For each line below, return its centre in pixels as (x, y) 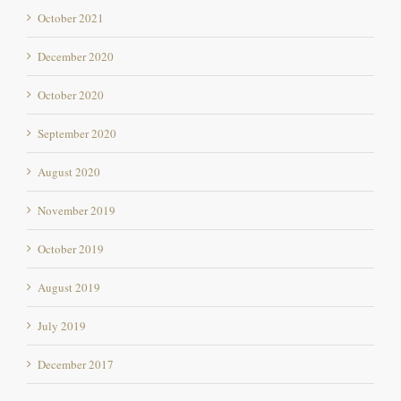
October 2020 (71, 95)
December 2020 (76, 57)
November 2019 (77, 211)
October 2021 (71, 18)
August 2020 (69, 172)
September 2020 (77, 134)
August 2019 (69, 288)
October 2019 (71, 249)
